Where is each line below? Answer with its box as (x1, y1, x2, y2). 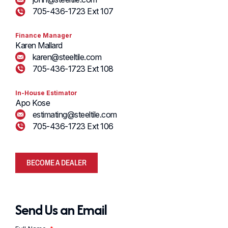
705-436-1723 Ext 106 (32, 121, 113, 131)
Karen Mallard (15, 40, 63, 50)
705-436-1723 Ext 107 (32, 6, 113, 17)
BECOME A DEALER (26, 158, 87, 167)
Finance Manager (15, 31, 72, 39)
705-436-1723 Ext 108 (32, 63, 113, 74)
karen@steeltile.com (32, 51, 102, 62)
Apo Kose (15, 97, 50, 108)
